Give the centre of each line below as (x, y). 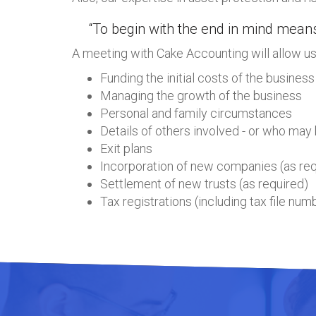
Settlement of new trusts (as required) (204, 184)
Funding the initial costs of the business (207, 78)
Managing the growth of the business (201, 96)
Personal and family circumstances (196, 113)
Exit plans (126, 148)
